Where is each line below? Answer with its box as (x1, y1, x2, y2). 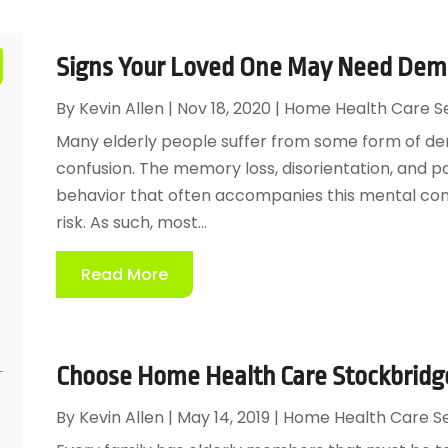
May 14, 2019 (176, 405, 270, 429)
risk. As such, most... (55, 210, 207, 234)
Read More (80, 262, 168, 286)
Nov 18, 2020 (176, 96, 271, 120)
